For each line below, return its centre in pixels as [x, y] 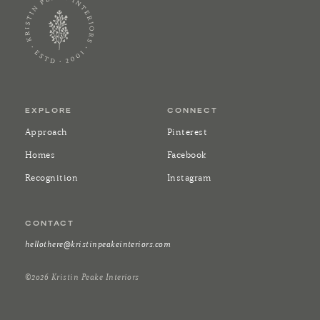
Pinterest [187, 131]
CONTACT [50, 222]
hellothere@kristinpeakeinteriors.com [98, 244]
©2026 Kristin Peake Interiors [82, 276]
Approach [46, 131]
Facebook [187, 154]
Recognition [52, 177]
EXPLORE [49, 110]
